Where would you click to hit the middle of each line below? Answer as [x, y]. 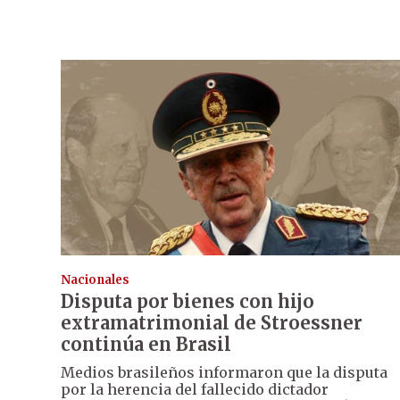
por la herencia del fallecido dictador [195, 389]
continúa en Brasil [146, 344]
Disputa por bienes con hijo [187, 301]
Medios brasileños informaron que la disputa [224, 372]
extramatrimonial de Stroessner [212, 322]
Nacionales [95, 279]
